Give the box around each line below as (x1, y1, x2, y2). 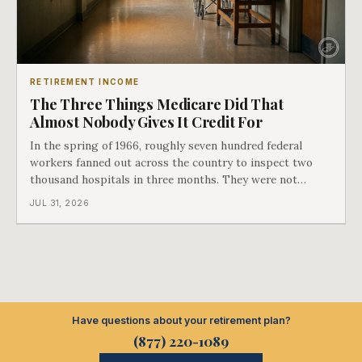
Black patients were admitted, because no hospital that (30, 206, 318, 221)
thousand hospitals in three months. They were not (30, 172, 297, 187)
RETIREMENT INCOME (30, 77, 140, 87)
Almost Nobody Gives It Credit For (30, 112, 263, 133)
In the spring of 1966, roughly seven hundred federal (30, 138, 302, 154)
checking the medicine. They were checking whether (30, 189, 302, 204)
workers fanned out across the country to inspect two (30, 155, 313, 170)
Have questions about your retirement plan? (71, 314, 291, 327)
